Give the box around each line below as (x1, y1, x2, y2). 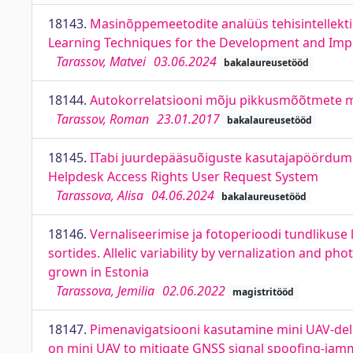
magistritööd (232, 285, 294, 299)
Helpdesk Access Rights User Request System (48, 168, 318, 185)
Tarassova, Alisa (56, 187, 143, 204)
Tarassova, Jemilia (56, 282, 154, 299)
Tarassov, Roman (56, 110, 149, 128)
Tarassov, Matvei (56, 53, 146, 70)
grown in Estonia (48, 263, 149, 281)
